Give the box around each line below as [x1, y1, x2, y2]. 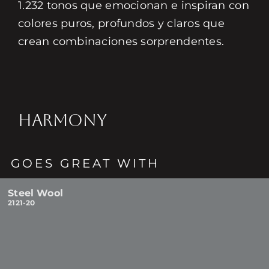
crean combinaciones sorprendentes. [17, 35, 225, 48]
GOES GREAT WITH [11, 156, 160, 171]
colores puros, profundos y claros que [17, 17, 225, 30]
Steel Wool [8, 187, 63, 199]
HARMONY [17, 110, 107, 130]
